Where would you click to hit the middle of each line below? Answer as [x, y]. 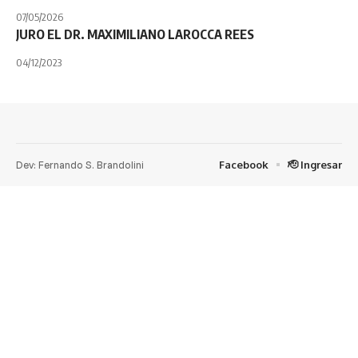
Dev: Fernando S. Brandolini [80, 164]
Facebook [244, 164]
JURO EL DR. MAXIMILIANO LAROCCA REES [135, 34]
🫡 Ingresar [315, 164]
